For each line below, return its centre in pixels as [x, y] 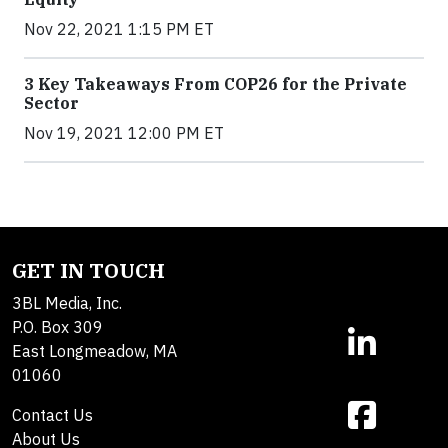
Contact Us [52, 415]
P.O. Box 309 [57, 327]
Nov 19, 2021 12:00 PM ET [124, 133]
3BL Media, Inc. [67, 303]
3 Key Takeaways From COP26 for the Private [215, 84]
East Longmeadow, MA [94, 351]
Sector [51, 103]
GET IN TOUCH [88, 271]
